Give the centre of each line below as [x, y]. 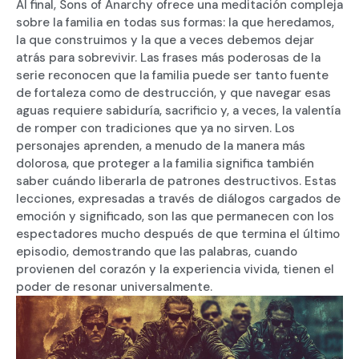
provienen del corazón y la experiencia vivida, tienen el [175, 269]
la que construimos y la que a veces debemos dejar [165, 40]
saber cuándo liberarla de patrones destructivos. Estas [176, 181]
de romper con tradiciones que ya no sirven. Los [155, 128]
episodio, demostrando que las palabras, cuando [157, 251]
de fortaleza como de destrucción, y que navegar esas [173, 93]
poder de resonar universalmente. [114, 286]
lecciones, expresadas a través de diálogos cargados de [178, 198]
